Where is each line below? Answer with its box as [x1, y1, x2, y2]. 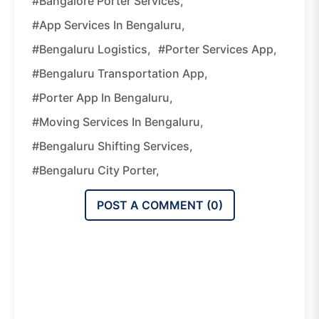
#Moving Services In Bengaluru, [32, 114, 204, 129]
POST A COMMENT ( [96, 197, 211, 212]
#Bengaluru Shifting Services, [32, 138, 193, 153]
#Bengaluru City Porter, [32, 162, 159, 177]
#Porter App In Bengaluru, [32, 90, 173, 105]
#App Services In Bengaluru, [32, 17, 185, 32]
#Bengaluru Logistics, [32, 41, 151, 56]
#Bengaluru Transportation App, [32, 66, 208, 80]
